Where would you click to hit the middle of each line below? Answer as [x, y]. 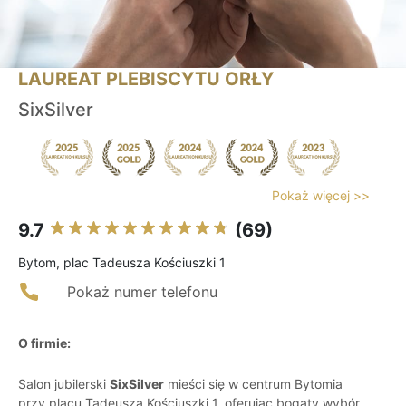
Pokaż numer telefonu [142, 292]
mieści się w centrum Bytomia [253, 384]
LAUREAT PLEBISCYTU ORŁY [146, 79]
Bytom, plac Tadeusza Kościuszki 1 [122, 263]
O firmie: [44, 343]
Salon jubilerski [64, 384]
